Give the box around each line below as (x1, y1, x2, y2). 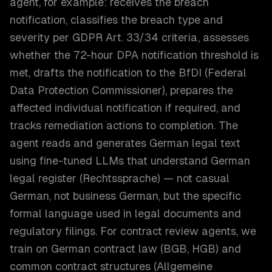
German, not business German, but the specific (10, 189, 241, 202)
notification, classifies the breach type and (10, 13, 223, 26)
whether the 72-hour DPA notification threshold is (10, 49, 259, 61)
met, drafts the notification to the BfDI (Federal (10, 66, 246, 79)
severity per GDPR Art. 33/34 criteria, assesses (10, 31, 249, 44)
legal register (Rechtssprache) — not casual (10, 172, 229, 185)
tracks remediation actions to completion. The (10, 119, 238, 132)
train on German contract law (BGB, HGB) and (10, 242, 241, 255)
